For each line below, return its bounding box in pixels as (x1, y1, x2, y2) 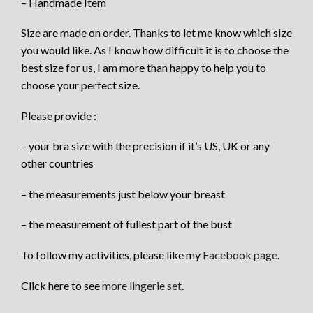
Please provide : (21, 108, 96, 122)
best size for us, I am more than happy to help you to (21, 61, 266, 75)
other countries (21, 156, 94, 170)
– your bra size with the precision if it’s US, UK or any (21, 139, 270, 153)
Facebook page (203, 247, 277, 261)
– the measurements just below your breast (21, 187, 225, 201)
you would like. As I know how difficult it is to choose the (21, 43, 289, 57)
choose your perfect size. (21, 78, 140, 92)
